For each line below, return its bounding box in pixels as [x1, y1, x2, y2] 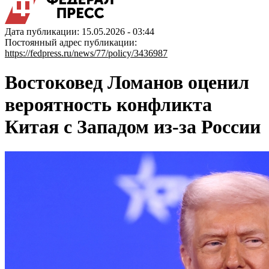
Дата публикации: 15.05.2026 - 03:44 [5, 26, 154, 37]
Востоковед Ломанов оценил [5, 71, 249, 94]
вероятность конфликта [5, 94, 212, 116]
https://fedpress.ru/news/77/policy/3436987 [5, 48, 168, 58]
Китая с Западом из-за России [5, 116, 261, 138]
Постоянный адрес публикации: [5, 37, 137, 47]
